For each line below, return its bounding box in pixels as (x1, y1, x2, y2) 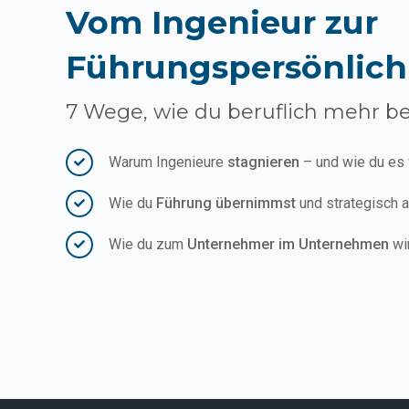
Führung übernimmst (156, 194, 300, 212)
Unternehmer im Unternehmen (187, 235, 390, 253)
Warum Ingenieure (109, 152, 228, 171)
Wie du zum (109, 235, 188, 253)
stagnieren (227, 152, 300, 171)
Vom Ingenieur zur (66, 2, 378, 42)
